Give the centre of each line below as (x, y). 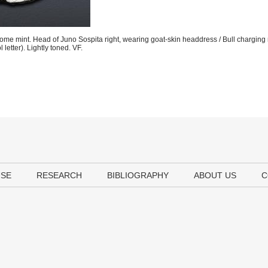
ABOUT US (215, 175)
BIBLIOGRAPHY (138, 175)
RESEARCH (59, 175)
